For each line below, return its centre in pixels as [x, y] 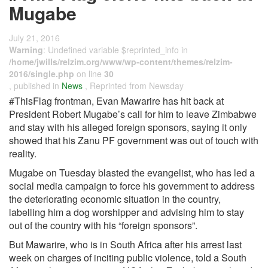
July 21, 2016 [34, 38]
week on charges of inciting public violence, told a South [128, 258]
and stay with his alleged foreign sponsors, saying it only [128, 127]
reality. [23, 153]
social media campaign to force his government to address [132, 186]
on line [89, 74]
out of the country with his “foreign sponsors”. [103, 225]
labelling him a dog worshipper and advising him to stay [127, 212]
